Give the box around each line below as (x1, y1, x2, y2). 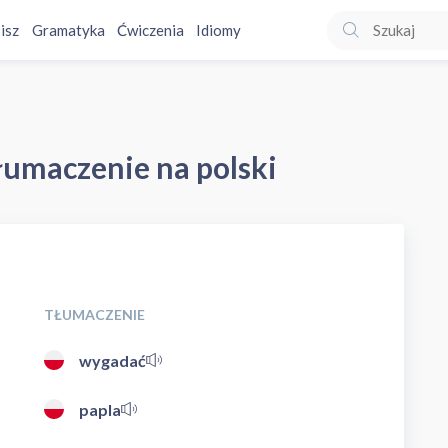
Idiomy (195, 21, 241, 39)
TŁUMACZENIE (44, 305, 145, 323)
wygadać (79, 350, 146, 370)
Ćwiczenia (116, 21, 184, 39)
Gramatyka (31, 21, 105, 39)
